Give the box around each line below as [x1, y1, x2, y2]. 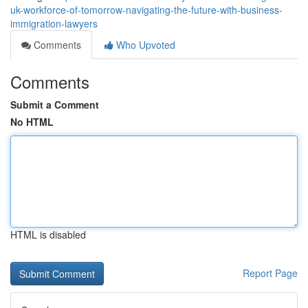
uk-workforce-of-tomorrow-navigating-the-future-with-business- [10, 3, 283, 16]
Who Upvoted [113, 38, 175, 52]
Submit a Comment [10, 98, 99, 111]
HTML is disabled [10, 228, 86, 241]
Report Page [243, 266, 298, 280]
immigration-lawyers [10, 16, 98, 30]
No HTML [10, 115, 54, 129]
